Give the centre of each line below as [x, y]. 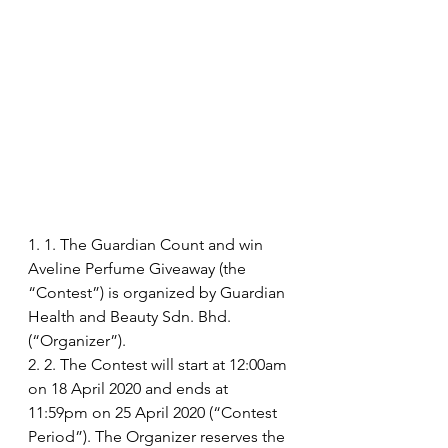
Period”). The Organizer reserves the [158, 436]
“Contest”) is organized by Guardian [158, 292]
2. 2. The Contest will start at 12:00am [159, 364]
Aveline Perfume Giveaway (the [139, 268]
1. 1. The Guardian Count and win [147, 244]
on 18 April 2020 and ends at [130, 388]
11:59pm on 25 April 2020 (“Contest [154, 412]
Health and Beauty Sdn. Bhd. [131, 316]
